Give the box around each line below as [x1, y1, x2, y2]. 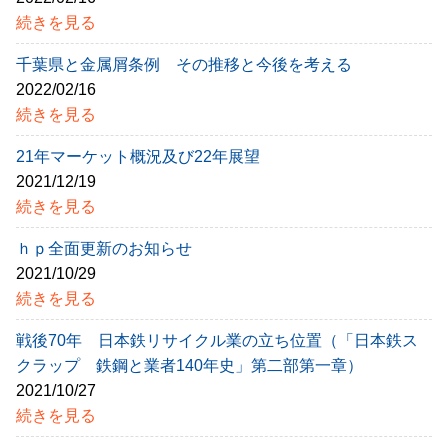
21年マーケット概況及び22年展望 [16, 148, 260, 166]
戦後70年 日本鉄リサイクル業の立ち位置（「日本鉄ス [16, 332, 418, 350]
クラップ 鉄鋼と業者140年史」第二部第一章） [16, 357, 363, 375]
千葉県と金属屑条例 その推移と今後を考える [16, 56, 352, 74]
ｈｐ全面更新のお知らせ [16, 240, 192, 258]
